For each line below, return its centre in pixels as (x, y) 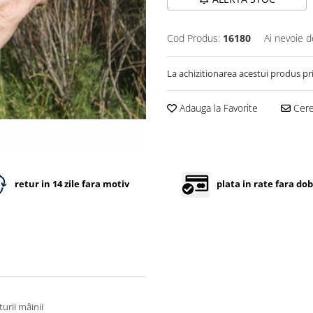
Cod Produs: (194, 38)
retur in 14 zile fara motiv (72, 184)
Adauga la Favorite (217, 108)
